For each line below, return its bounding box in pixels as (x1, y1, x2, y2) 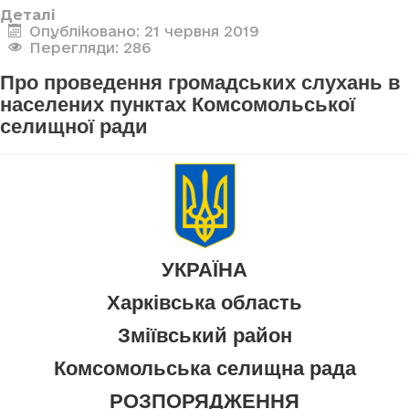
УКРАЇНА (162, 258, 247, 282)
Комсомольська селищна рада (53, 357, 356, 381)
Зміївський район (117, 324, 292, 348)
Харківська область (107, 291, 302, 315)
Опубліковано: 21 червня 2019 (28, 22, 259, 39)
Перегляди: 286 (28, 38, 151, 56)
